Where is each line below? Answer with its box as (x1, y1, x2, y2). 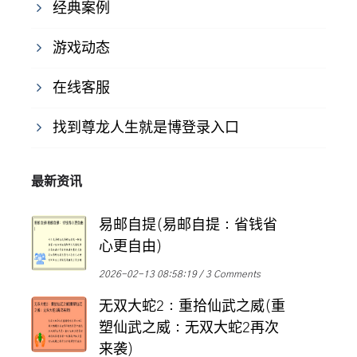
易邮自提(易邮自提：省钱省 (99, 218, 277, 233)
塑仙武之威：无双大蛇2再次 (99, 321, 279, 336)
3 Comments (206, 269, 261, 280)
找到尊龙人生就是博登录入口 (53, 121, 239, 136)
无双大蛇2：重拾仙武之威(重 (99, 300, 285, 315)
